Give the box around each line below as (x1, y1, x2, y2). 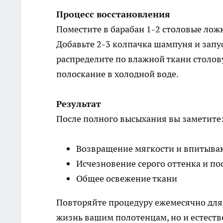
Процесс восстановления (56, 8, 170, 20)
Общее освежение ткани (76, 173, 177, 184)
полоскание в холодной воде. (56, 68, 179, 80)
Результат (56, 98, 101, 110)
